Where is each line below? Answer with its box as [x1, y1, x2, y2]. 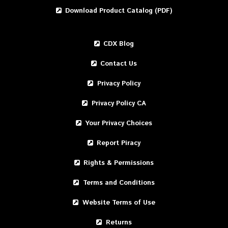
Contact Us [100, 59, 137, 69]
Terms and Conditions [82, 178, 155, 188]
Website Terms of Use [82, 197, 155, 208]
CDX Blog [103, 39, 134, 49]
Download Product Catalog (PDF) [65, 6, 173, 16]
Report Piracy [97, 138, 141, 148]
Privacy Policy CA [91, 98, 146, 108]
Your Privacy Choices [85, 118, 153, 128]
